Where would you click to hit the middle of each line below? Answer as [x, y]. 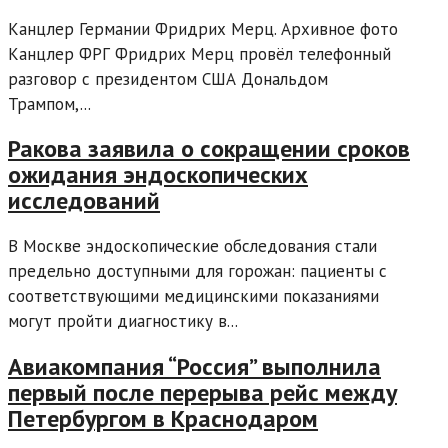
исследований [84, 201]
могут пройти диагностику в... [123, 321]
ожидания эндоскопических [158, 175]
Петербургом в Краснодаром [163, 419]
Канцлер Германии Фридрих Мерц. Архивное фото [203, 28]
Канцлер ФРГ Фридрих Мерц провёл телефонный [199, 53]
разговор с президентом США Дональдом [168, 78]
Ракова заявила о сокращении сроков [209, 149]
